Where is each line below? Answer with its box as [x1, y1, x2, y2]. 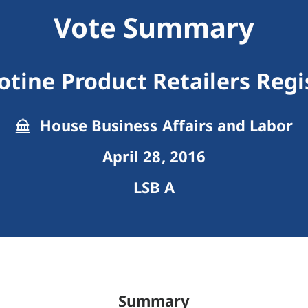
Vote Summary [53, 8, 255, 47]
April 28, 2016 [102, 146, 206, 167]
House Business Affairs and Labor [35, 115, 294, 136]
